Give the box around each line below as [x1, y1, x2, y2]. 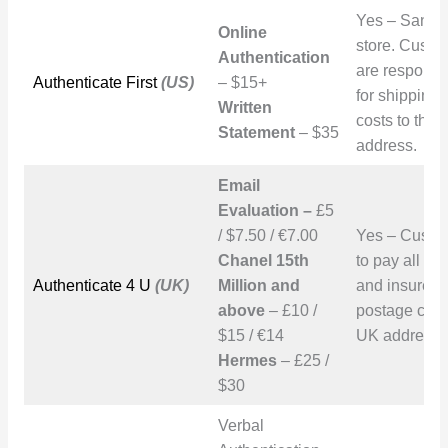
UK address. [355, 326, 444, 344]
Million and [217, 276, 300, 294]
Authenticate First [32, 73, 157, 91]
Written [217, 98, 272, 116]
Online [217, 23, 267, 41]
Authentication [217, 48, 330, 66]
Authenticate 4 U [32, 276, 151, 294]
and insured [355, 276, 440, 294]
